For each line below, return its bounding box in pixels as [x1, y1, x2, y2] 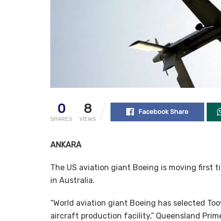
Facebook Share [138, 108, 188, 116]
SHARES [50, 116, 72, 123]
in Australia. [50, 176, 95, 185]
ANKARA [50, 140, 81, 150]
